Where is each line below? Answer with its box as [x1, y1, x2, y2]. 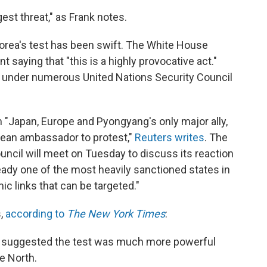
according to [5, 207, 67, 220]
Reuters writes [135, 131, 204, 144]
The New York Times [67, 207, 165, 220]
